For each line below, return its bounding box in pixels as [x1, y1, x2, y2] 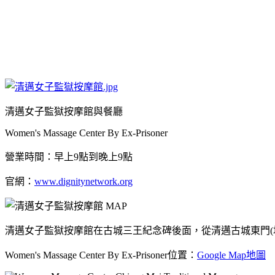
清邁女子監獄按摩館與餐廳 [5, 106, 123, 117]
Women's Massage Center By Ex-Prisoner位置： [5, 249, 197, 260]
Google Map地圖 [197, 249, 266, 260]
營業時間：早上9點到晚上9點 [5, 151, 133, 162]
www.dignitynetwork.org [34, 176, 133, 187]
